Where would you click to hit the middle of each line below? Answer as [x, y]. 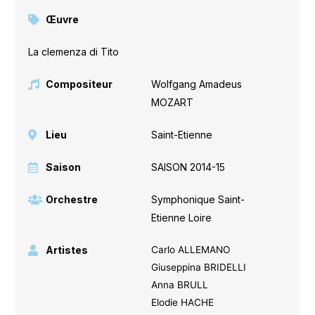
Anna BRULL [179, 284]
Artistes [67, 250]
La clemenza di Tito [74, 51]
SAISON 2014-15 [188, 167]
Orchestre [72, 199]
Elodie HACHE [182, 302]
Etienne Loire [181, 217]
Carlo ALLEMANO [190, 249]
